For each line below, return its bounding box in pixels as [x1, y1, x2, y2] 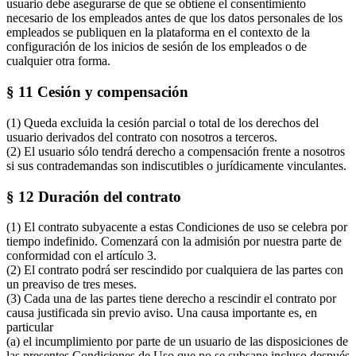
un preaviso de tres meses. [6, 277, 137, 292]
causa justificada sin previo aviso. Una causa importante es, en [6, 306, 317, 320]
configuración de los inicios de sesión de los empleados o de [6, 40, 307, 54]
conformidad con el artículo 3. [6, 249, 157, 263]
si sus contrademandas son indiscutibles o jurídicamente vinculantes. [6, 158, 346, 172]
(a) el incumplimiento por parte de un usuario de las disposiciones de [6, 335, 348, 349]
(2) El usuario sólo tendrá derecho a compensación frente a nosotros [6, 144, 345, 158]
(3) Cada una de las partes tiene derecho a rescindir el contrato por [6, 292, 336, 306]
